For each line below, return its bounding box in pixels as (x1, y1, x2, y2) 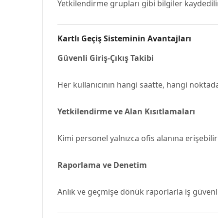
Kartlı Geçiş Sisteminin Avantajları (57, 33, 191, 44)
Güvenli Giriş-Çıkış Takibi (57, 53, 154, 63)
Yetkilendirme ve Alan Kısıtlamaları (57, 106, 195, 117)
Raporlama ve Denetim (57, 160, 147, 170)
